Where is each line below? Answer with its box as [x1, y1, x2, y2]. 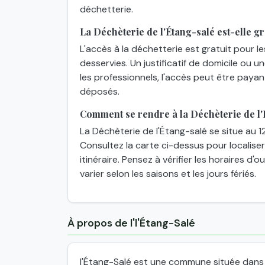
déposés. [80, 85, 119, 98]
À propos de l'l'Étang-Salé [67, 216, 195, 230]
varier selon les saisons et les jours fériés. [80, 167, 256, 180]
